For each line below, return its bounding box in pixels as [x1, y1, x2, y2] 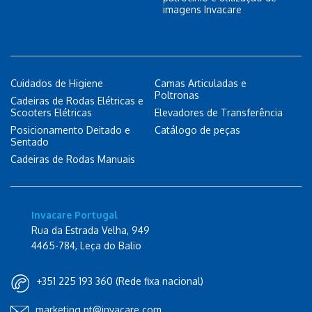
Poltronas [155, 89, 199, 101]
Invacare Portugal [31, 209, 120, 221]
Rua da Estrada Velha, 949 [31, 224, 150, 236]
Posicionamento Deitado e [10, 124, 130, 136]
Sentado [10, 136, 49, 148]
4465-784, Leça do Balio [31, 240, 147, 251]
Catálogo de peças [155, 124, 240, 136]
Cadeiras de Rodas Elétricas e [10, 95, 143, 107]
